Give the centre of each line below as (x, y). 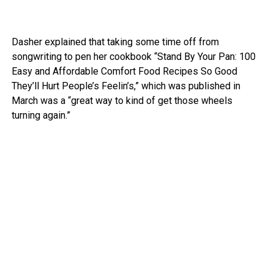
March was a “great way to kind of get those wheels (122, 101)
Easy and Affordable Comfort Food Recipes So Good (124, 72)
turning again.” (41, 116)
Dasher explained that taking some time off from (115, 42)
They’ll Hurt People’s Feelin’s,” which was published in (126, 86)
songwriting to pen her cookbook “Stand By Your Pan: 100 (133, 57)
